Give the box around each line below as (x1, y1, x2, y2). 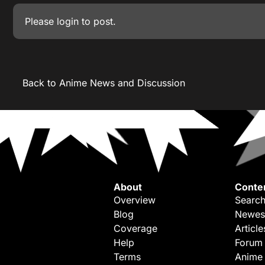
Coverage (114, 222, 157, 234)
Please (25, 15, 57, 27)
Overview (114, 194, 156, 206)
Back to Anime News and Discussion (22, 77, 185, 89)
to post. (79, 15, 116, 27)
